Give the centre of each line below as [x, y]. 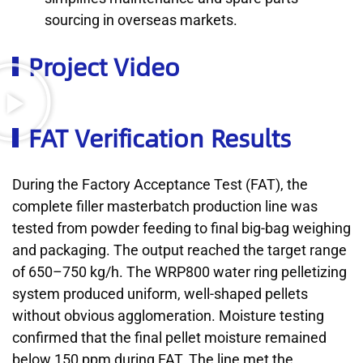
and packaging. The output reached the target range [179, 250]
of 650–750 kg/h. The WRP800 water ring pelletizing [179, 272]
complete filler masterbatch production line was [165, 207]
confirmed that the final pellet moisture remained [169, 338]
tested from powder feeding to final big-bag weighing [181, 228]
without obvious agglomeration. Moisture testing [168, 316]
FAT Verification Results [160, 138]
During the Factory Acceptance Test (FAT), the [160, 185]
